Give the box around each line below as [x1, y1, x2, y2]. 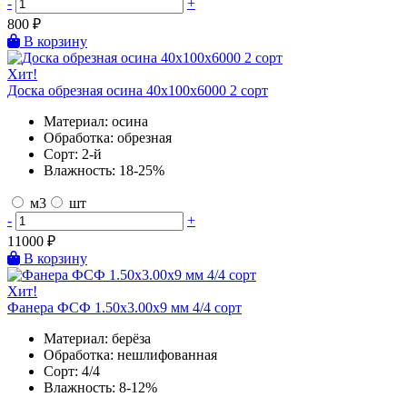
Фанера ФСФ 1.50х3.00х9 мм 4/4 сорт [7, 300, 242, 316]
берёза [112, 331, 151, 347]
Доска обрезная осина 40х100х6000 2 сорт [7, 83, 268, 99]
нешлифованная [117, 347, 217, 363]
